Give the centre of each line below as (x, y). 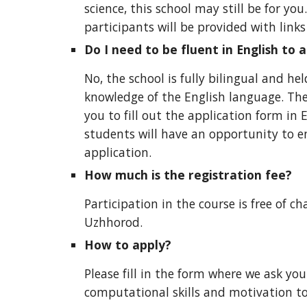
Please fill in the (131, 273)
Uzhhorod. (113, 222)
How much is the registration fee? (188, 175)
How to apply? (127, 245)
